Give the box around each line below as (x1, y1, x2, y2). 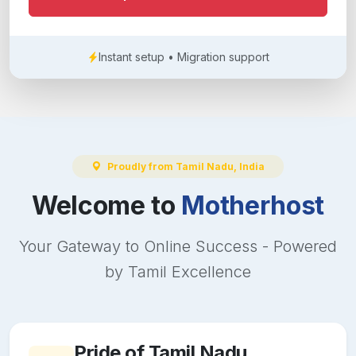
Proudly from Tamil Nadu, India (107, 160, 265, 172)
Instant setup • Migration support (98, 50, 269, 64)
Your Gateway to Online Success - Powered (19, 236, 337, 256)
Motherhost (181, 189, 325, 221)
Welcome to (31, 189, 182, 221)
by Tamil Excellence (105, 261, 251, 281)
